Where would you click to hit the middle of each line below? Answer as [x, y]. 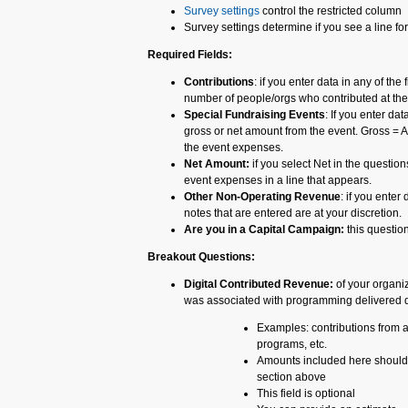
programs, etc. [292, 344]
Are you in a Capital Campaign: [264, 229]
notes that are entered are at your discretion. [293, 213]
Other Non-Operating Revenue [262, 197]
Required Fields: [190, 55]
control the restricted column [331, 11]
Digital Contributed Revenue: [259, 284]
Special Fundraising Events [255, 115]
